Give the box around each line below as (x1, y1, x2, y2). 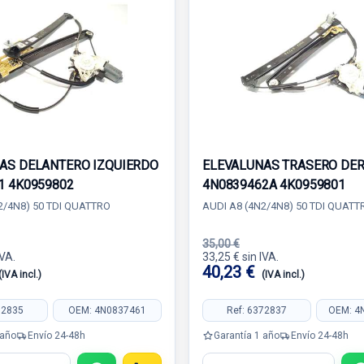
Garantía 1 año (214, 329, 279, 341)
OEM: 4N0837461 (67, 304, 146, 316)
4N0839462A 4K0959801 (202, 177, 345, 193)
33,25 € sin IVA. (202, 250, 279, 263)
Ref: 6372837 (227, 304, 288, 316)
